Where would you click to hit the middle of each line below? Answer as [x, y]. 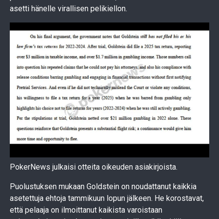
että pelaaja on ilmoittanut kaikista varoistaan [86, 210]
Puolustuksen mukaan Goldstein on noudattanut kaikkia [103, 187]
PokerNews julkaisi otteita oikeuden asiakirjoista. [94, 167]
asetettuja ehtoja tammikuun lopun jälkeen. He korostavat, [107, 198]
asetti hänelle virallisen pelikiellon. [68, 8]
